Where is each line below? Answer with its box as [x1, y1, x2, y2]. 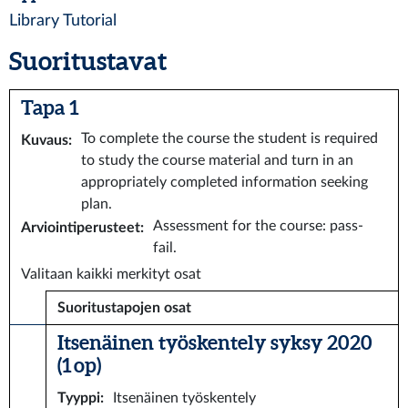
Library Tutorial [9, 13, 117, 28]
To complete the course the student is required [81, 131, 378, 146]
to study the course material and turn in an [81, 153, 353, 168]
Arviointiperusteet [21, 220, 140, 235]
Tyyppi [57, 391, 100, 405]
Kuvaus [21, 133, 68, 148]
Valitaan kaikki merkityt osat [21, 267, 201, 281]
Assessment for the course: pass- [153, 219, 363, 233]
